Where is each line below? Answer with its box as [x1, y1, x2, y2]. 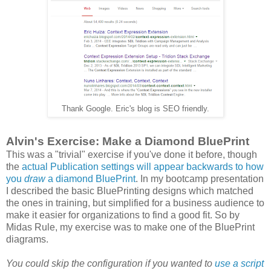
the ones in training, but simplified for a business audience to [6, 197, 264, 208]
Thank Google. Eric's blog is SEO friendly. [62, 105, 209, 114]
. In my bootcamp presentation [135, 173, 264, 184]
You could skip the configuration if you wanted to [6, 258, 215, 269]
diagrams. [6, 233, 51, 244]
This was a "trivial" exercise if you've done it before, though [6, 149, 257, 160]
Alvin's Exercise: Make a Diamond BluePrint [6, 134, 249, 148]
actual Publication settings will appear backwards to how [22, 161, 264, 172]
